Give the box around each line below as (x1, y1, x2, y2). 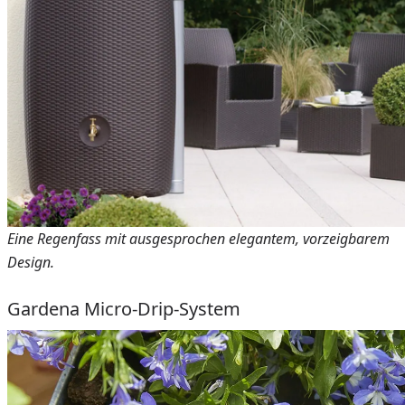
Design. (7, 252, 58, 273)
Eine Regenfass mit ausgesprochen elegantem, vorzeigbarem (7, 229, 390, 250)
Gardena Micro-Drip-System (7, 297, 240, 322)
